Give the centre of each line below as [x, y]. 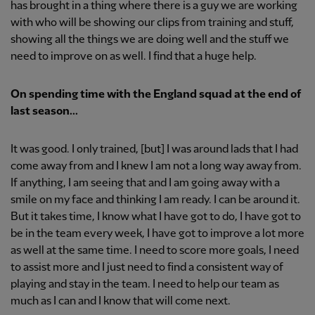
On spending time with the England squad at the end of [156, 95]
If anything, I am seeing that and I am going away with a [145, 184]
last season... [44, 112]
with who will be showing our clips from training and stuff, [152, 23]
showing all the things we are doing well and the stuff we [150, 40]
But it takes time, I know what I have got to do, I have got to [156, 217]
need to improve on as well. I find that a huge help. [134, 57]
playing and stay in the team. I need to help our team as [145, 285]
